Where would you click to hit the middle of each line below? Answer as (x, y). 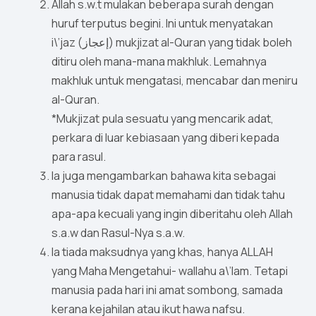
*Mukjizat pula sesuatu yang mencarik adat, (163, 119)
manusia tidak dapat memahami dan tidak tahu (168, 195)
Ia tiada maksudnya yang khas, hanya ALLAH (162, 252)
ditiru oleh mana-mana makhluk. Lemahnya (159, 62)
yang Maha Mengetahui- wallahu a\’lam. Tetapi (170, 271)
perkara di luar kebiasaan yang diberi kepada (165, 138)
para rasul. (79, 157)
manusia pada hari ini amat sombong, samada (167, 290)
